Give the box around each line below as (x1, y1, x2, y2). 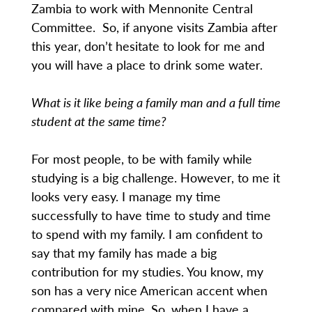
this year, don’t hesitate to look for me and (31, 37, 265, 55)
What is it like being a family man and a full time (31, 93, 281, 111)
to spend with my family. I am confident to (31, 225, 263, 243)
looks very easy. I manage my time (31, 187, 221, 205)
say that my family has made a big (31, 244, 217, 262)
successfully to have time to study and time (31, 206, 271, 224)
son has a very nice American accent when (31, 281, 267, 299)
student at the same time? (31, 112, 166, 130)
